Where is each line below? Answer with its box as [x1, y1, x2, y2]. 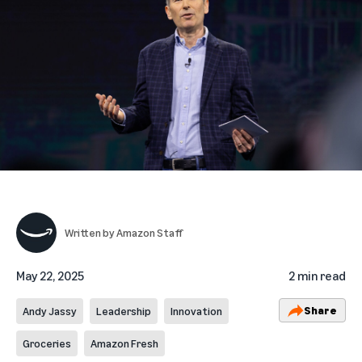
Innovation [170, 304, 222, 318]
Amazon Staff [116, 225, 183, 239]
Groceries [23, 336, 71, 350]
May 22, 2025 [16, 267, 84, 284]
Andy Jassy [23, 304, 77, 318]
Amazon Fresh [90, 336, 158, 350]
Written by [65, 225, 116, 239]
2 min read [288, 267, 346, 284]
